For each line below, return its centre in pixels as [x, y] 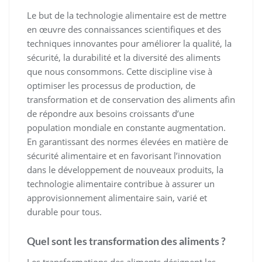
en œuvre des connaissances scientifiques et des [124, 30]
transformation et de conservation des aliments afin [131, 100]
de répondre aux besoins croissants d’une [111, 114]
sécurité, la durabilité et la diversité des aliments [124, 58]
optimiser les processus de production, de [111, 86]
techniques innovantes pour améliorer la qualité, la [129, 44]
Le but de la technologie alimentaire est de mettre [127, 15]
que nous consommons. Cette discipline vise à [120, 72]
